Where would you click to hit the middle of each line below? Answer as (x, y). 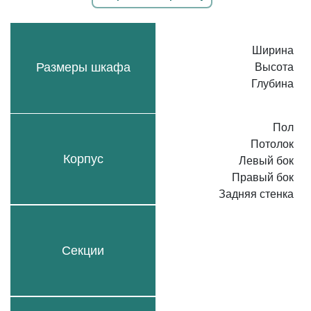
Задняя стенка (256, 194)
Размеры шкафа (83, 68)
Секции (83, 250)
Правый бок (263, 177)
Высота (274, 67)
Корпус (83, 159)
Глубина (272, 84)
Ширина (273, 50)
